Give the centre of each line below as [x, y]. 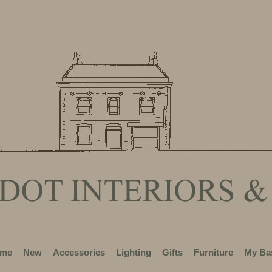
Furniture [213, 252]
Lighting [134, 252]
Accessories [79, 252]
